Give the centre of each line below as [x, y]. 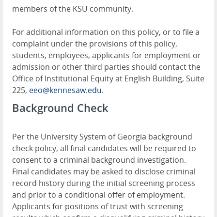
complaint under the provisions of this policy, [95, 44]
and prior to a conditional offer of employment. [100, 195]
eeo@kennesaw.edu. [66, 90]
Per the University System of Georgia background [102, 137]
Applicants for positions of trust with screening [98, 207]
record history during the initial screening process [104, 183]
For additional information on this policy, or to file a [106, 32]
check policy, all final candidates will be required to [104, 148]
